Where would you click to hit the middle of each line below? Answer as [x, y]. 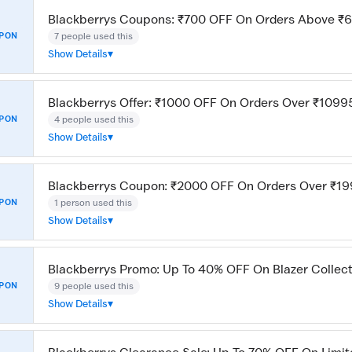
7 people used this [93, 36]
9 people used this [94, 286]
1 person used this [93, 202]
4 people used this [94, 119]
